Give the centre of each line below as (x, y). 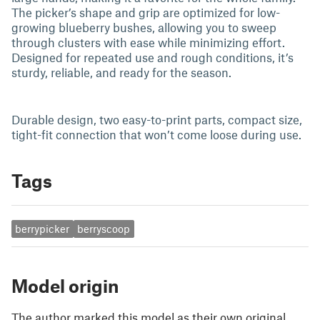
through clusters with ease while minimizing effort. (148, 42)
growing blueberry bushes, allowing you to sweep (144, 27)
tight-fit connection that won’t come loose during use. (156, 134)
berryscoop (104, 229)
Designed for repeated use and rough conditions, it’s (152, 57)
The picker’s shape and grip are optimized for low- (146, 12)
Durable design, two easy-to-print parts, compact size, (157, 119)
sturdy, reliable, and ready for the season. (121, 72)
